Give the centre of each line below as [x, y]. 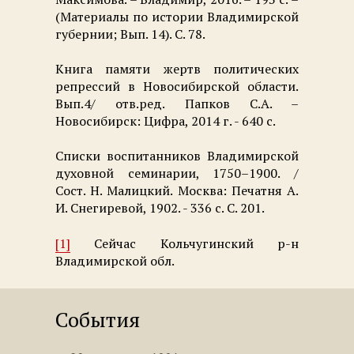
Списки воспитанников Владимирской [177, 156]
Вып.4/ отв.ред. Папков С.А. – [177, 103]
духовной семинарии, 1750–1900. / [177, 173]
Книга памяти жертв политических [177, 68]
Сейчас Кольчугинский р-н [185, 243]
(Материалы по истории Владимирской [177, 16]
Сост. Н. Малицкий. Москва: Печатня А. [177, 191]
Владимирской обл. [115, 260]
